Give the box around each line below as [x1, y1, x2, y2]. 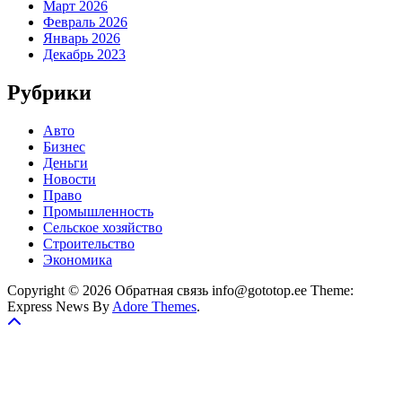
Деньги [43, 154, 88, 170]
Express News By [7, 298, 112, 314]
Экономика [43, 251, 112, 267]
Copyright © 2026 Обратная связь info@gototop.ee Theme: [7, 282, 354, 298]
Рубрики [7, 80, 92, 104]
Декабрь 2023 [43, 46, 126, 62]
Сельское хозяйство [43, 219, 162, 235]
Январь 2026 [43, 30, 120, 46]
